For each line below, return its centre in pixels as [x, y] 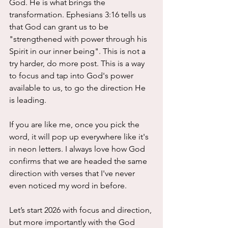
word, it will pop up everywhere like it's [80, 137]
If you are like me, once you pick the [75, 125]
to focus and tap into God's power [72, 76]
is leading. [29, 100]
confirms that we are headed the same [79, 161]
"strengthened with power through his [79, 39]
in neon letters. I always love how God [78, 149]
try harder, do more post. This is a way [78, 64]
